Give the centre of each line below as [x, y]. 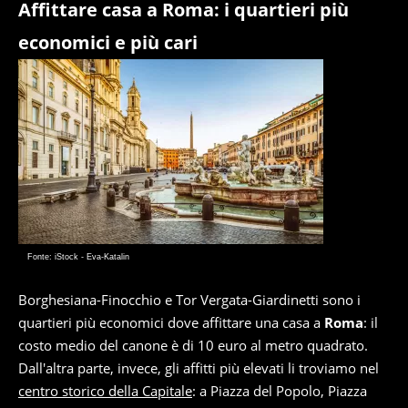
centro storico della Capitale [105, 391]
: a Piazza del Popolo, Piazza [280, 391]
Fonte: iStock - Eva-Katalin [78, 257]
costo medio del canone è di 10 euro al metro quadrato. [193, 345]
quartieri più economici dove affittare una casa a [171, 322]
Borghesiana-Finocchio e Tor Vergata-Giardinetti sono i [189, 300]
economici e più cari [108, 42]
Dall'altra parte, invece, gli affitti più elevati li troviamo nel [199, 368]
